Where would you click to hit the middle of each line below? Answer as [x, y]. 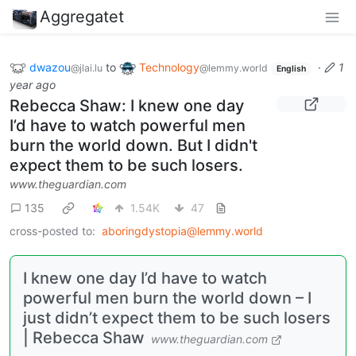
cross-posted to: [52, 231]
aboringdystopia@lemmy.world [182, 231]
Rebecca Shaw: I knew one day [127, 106]
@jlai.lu [87, 68]
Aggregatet [82, 16]
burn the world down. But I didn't [133, 146]
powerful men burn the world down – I [167, 298]
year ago [33, 85]
